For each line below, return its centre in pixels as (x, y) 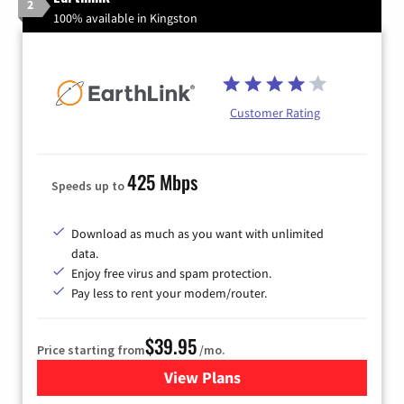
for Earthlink (247, 378)
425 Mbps (162, 182)
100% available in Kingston (125, 18)
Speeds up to (89, 186)
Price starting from (91, 350)
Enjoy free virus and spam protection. (171, 274)
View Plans (202, 378)
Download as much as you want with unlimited (197, 234)
